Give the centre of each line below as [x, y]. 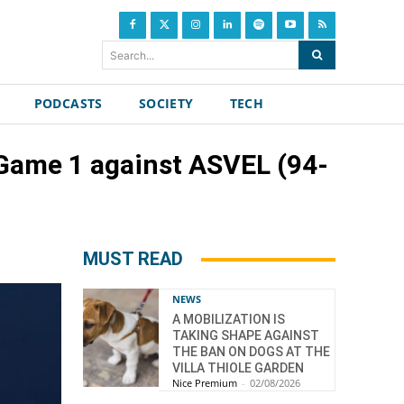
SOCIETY [166, 103]
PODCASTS [68, 103]
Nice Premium [205, 383]
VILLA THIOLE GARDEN [238, 368]
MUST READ [133, 259]
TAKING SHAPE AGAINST [246, 335]
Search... [133, 55]
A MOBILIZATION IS [229, 319]
